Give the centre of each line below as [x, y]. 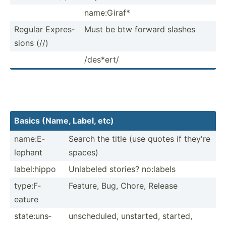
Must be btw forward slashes [140, 29]
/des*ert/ [102, 59]
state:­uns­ [33, 216]
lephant [28, 152]
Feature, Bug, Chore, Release [123, 185]
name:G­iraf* [107, 12]
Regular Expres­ [44, 29]
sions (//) [31, 43]
